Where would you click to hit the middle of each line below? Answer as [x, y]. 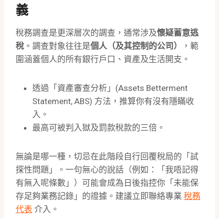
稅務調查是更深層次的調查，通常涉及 [86, 33]
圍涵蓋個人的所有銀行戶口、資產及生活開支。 [103, 59]
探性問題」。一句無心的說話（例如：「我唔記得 [107, 170]
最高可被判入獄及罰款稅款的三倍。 [99, 128]
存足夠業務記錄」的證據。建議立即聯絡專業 [100, 196]
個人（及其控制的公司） [136, 46]
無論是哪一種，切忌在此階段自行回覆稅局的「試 [107, 157]
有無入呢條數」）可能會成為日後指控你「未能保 [107, 183]
